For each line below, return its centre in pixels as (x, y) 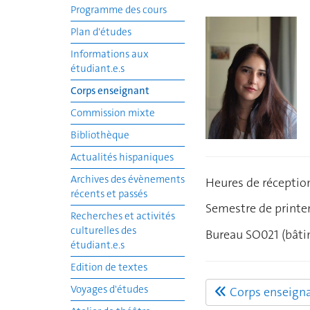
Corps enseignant (110, 91)
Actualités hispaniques (122, 157)
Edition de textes (109, 267)
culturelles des (103, 230)
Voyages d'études (109, 289)
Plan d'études (101, 32)
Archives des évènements (128, 179)
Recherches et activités (123, 216)
